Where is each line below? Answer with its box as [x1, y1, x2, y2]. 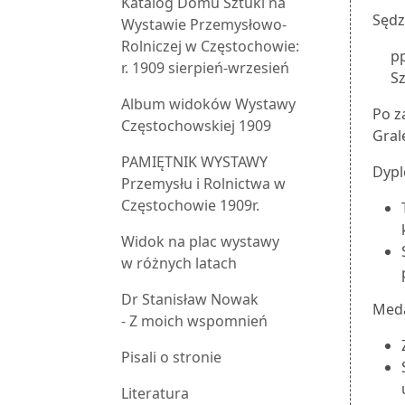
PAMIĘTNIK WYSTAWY [121, 152, 268, 173]
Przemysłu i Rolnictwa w [121, 174, 286, 194]
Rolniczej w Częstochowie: [121, 36, 299, 57]
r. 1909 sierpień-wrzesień [121, 58, 289, 79]
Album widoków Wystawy [121, 94, 296, 115]
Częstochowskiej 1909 [121, 116, 271, 137]
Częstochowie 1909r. [121, 195, 259, 216]
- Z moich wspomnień [121, 311, 268, 332]
